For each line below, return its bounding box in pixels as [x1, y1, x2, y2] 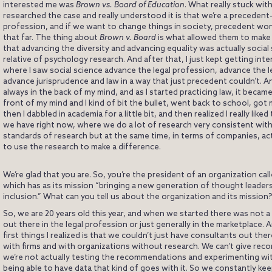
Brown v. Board [100, 33, 156, 43]
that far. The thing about [3, 33, 100, 43]
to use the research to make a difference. [3, 143, 161, 152]
